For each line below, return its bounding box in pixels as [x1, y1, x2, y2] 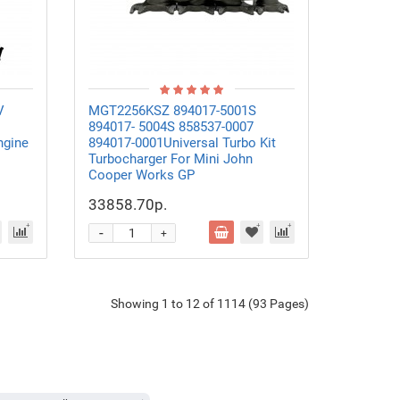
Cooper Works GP [88, 167, 196, 183]
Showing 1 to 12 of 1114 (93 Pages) [111, 296, 309, 311]
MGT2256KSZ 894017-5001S [88, 103, 257, 119]
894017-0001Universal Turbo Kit [88, 135, 277, 151]
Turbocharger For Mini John [88, 151, 254, 167]
